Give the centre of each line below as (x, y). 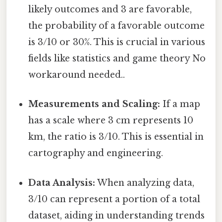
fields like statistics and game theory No (117, 59)
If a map (180, 104)
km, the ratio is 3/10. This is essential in (116, 137)
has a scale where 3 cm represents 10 (111, 121)
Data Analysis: (62, 183)
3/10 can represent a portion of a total (114, 199)
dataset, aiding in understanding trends (117, 215)
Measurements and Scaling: (94, 104)
